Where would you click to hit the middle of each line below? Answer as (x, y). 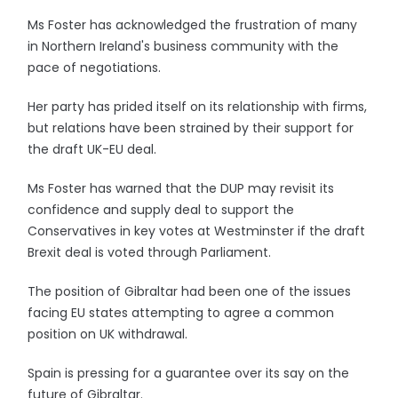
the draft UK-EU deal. (92, 149)
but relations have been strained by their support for (191, 128)
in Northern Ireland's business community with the (183, 46)
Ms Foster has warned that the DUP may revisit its (181, 188)
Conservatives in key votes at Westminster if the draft (197, 231)
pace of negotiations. (95, 68)
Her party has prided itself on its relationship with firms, (198, 107)
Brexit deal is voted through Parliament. (150, 252)
